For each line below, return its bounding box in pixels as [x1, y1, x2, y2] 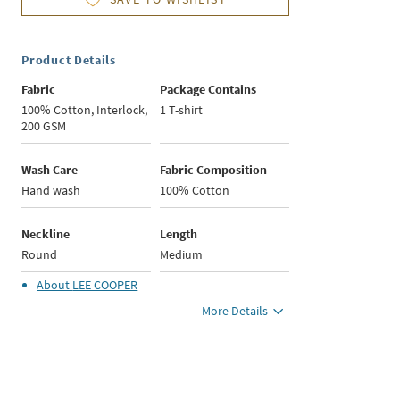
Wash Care [21, 162, 79, 179]
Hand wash [21, 182, 81, 199]
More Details [202, 303, 269, 320]
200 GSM [21, 118, 67, 135]
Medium [160, 246, 204, 263]
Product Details [21, 52, 116, 69]
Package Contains [160, 81, 257, 98]
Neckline [21, 226, 71, 243]
